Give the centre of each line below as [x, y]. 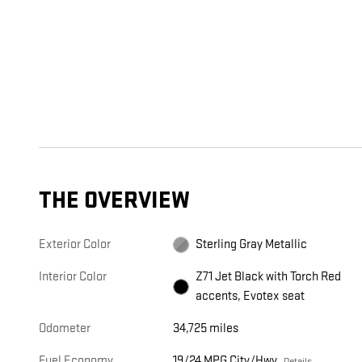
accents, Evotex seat [250, 297]
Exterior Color [75, 245]
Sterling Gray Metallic [252, 245]
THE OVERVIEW [114, 201]
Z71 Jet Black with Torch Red [269, 277]
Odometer [65, 329]
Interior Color [73, 277]
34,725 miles [206, 329]
